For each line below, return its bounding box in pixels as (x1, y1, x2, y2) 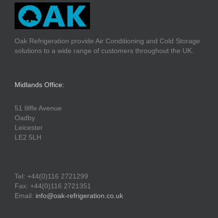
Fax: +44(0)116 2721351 (15, 182, 91, 190)
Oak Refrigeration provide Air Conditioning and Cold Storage (15, 37, 200, 45)
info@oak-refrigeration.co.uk (36, 192, 123, 200)
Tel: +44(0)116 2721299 (15, 172, 88, 181)
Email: (15, 192, 36, 200)
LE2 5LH (15, 133, 41, 142)
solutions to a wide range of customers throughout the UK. (15, 47, 194, 55)
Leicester (15, 124, 43, 132)
